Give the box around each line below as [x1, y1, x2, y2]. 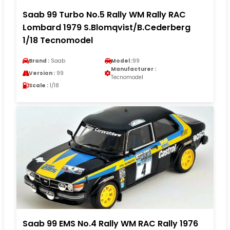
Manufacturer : [111, 65, 156, 73]
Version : [29, 69, 55, 77]
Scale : [29, 81, 48, 89]
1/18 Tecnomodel [23, 34, 93, 46]
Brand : [29, 56, 49, 65]
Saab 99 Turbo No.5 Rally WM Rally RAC [23, 8, 186, 21]
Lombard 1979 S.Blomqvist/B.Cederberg [23, 21, 190, 33]
